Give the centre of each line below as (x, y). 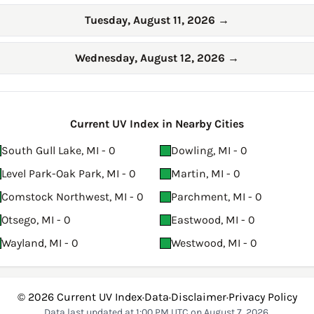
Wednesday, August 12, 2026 (151, 58)
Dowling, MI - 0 (209, 151)
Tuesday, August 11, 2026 (151, 20)
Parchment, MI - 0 (217, 197)
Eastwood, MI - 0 (213, 220)
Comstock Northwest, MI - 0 (73, 197)
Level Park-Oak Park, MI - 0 (69, 174)
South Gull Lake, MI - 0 (59, 151)
